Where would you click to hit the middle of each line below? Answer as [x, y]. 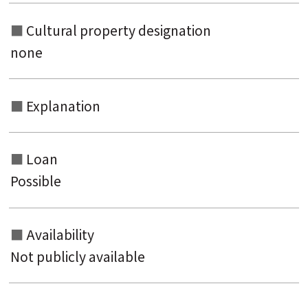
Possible [36, 181]
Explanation [64, 106]
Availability [60, 235]
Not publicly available [78, 257]
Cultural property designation [119, 30]
